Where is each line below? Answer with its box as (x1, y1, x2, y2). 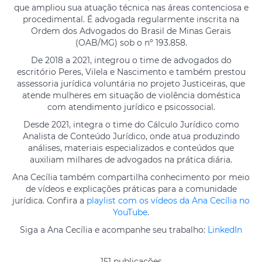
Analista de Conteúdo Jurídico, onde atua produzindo (22, 131, 240, 142)
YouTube (113, 207, 147, 218)
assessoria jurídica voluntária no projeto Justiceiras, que (17, 78, 245, 89)
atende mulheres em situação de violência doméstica (22, 90, 240, 101)
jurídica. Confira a (12, 195, 87, 206)
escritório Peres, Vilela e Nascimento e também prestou (16, 67, 246, 78)
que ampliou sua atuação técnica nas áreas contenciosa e (13, 2, 249, 13)
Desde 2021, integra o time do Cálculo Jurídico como (23, 119, 239, 130)
